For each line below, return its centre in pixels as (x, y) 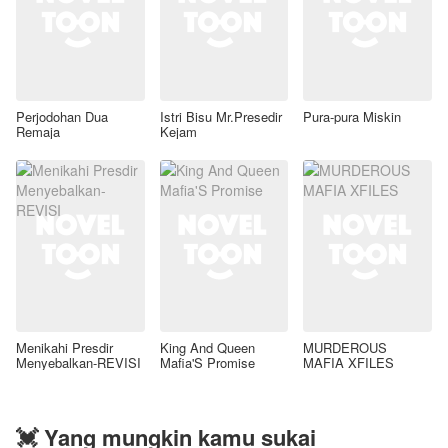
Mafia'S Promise (207, 362)
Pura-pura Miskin (352, 117)
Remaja (38, 132)
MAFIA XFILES (349, 362)
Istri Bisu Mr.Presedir (220, 117)
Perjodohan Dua (62, 117)
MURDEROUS (345, 347)
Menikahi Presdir (64, 347)
